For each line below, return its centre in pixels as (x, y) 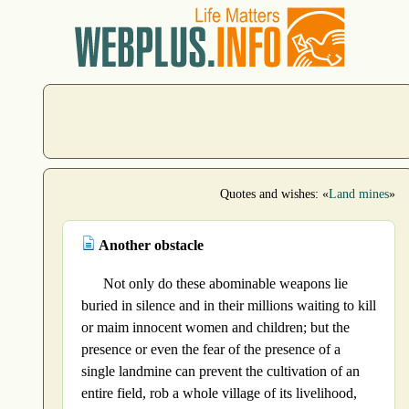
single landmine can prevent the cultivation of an (220, 372)
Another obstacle (150, 246)
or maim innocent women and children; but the (215, 328)
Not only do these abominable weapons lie (225, 284)
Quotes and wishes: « (274, 194)
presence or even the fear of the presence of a (211, 350)
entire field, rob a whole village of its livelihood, (219, 393)
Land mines (359, 194)
